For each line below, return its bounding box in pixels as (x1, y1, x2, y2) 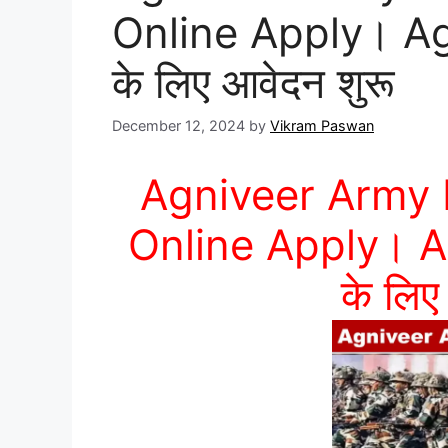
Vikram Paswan (270, 117, 374, 135)
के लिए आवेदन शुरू (112, 57, 395, 109)
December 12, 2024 (112, 117, 245, 135)
